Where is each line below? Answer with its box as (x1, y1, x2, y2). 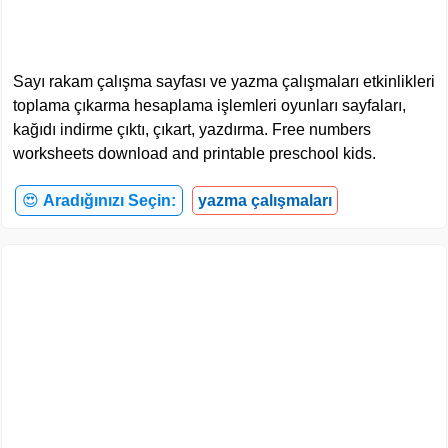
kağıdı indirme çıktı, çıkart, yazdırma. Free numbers (13, 120, 371, 138)
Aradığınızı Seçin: (43, 191, 176, 209)
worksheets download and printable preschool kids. (13, 144, 376, 162)
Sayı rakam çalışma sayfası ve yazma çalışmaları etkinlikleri (13, 72, 435, 90)
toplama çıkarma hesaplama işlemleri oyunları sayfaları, (13, 96, 406, 114)
